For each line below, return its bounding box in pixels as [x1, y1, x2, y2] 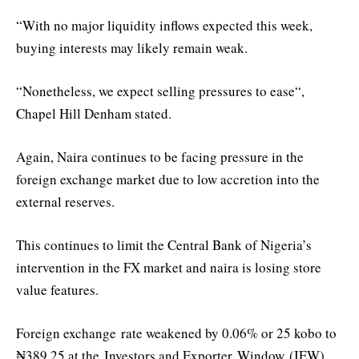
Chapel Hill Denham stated [16, 103, 168, 123]
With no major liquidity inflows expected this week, [22, 15, 313, 34]
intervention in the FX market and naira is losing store [16, 258, 321, 277]
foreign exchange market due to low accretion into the [16, 169, 320, 188]
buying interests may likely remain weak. [16, 38, 248, 57]
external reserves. [16, 192, 115, 211]
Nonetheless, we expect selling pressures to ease [22, 81, 295, 100]
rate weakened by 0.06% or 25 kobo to [116, 324, 337, 343]
